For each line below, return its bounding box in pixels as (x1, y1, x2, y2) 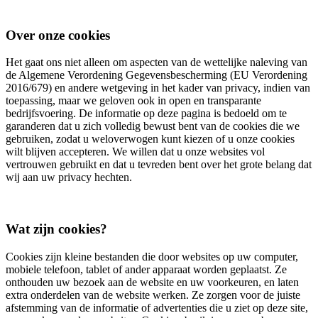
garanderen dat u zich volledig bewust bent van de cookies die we (6, 120, 300, 133)
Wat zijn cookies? (6, 221, 107, 236)
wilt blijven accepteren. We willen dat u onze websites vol (6, 146, 265, 158)
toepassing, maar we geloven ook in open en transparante (6, 94, 261, 107)
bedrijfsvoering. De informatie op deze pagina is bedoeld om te (6, 107, 287, 120)
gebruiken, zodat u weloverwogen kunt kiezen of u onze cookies (6, 133, 295, 146)
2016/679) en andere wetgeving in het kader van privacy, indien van (6, 82, 310, 94)
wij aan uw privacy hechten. (6, 171, 132, 184)
